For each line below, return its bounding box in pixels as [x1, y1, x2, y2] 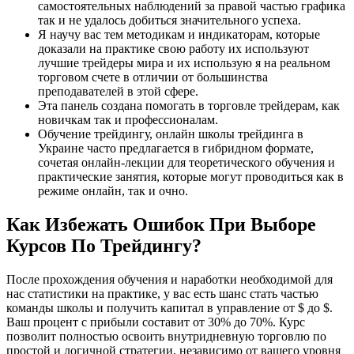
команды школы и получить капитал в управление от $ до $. [6, 301, 333, 315]
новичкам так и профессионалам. [38, 113, 218, 127]
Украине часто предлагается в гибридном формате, [38, 141, 314, 156]
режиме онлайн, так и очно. [38, 184, 188, 198]
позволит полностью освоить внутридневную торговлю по [6, 330, 326, 344]
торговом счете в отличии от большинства [38, 70, 268, 85]
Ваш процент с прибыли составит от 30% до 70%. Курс [6, 315, 305, 330]
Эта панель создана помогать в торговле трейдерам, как [38, 99, 340, 113]
